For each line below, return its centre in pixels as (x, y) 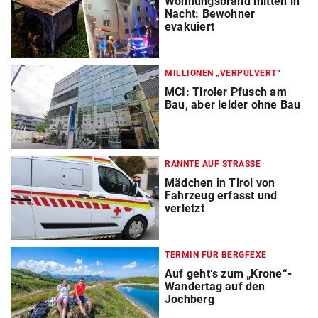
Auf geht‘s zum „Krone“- (228, 274)
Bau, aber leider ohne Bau (233, 105)
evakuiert (190, 27)
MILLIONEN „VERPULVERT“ (223, 73)
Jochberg (190, 300)
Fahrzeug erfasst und (221, 196)
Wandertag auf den (215, 287)
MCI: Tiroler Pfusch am (226, 92)
